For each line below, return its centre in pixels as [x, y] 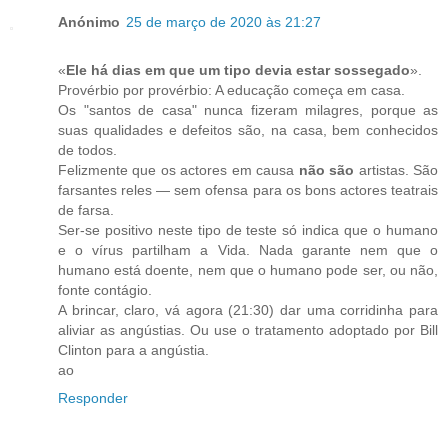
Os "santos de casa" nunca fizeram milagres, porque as [248, 109]
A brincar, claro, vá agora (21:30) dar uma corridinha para [248, 309]
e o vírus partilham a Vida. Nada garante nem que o [248, 249]
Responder [93, 397]
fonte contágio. [105, 289]
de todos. [87, 149]
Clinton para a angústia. [133, 349]
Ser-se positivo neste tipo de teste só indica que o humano [248, 229]
